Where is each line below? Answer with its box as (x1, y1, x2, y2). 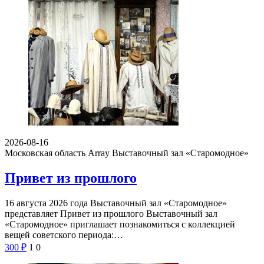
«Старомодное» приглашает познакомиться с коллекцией (5, 219, 235, 229)
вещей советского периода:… (5, 229, 123, 240)
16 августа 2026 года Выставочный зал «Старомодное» (5, 197, 227, 208)
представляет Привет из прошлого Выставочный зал (5, 208, 217, 219)
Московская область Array (5, 147, 110, 158)
